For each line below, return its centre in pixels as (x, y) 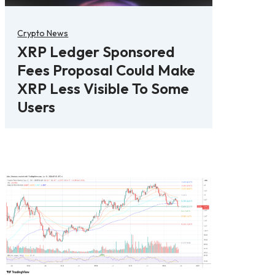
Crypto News (43, 33)
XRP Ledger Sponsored (96, 51)
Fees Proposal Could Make (107, 70)
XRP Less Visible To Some (103, 88)
